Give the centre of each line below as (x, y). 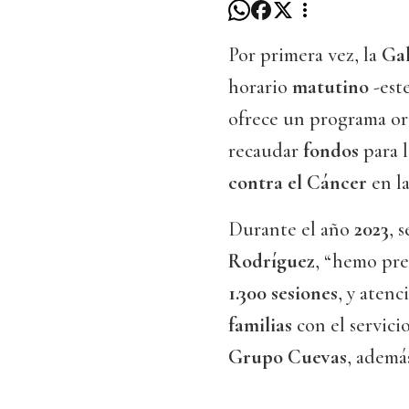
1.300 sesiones (283, 294)
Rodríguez (272, 262)
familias (260, 325)
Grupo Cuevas (288, 357)
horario (260, 87)
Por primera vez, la (305, 55)
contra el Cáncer (298, 183)
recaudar (266, 151)
